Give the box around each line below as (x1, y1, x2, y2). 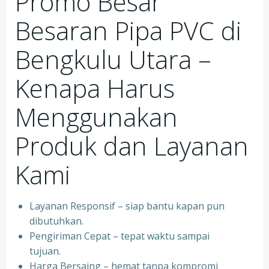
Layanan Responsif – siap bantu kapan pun (29, 199, 225, 213)
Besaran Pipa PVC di (15, 13, 241, 47)
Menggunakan (15, 100, 178, 134)
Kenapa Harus (15, 71, 175, 105)
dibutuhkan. (29, 214, 83, 228)
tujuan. (29, 244, 61, 258)
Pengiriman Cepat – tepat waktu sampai (29, 229, 210, 243)
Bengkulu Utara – (15, 42, 211, 76)
